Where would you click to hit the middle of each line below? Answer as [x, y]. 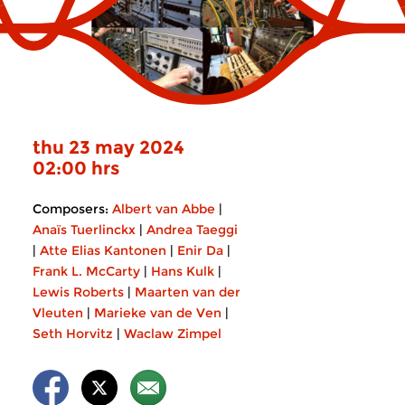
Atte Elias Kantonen [103, 250]
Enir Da [200, 250]
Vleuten [58, 313]
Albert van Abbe [164, 209]
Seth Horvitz [73, 334]
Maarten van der [188, 292]
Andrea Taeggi [192, 230]
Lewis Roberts [78, 292]
